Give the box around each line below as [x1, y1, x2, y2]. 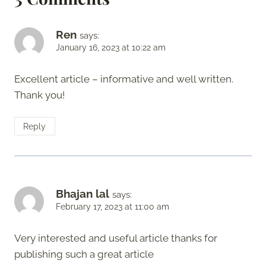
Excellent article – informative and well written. [14, 72, 233, 85]
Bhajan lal [56, 186, 109, 200]
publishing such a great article [14, 248, 154, 260]
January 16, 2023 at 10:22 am [56, 42, 166, 52]
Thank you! [14, 88, 65, 101]
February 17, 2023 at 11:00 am [56, 201, 169, 211]
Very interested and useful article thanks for [14, 232, 217, 244]
